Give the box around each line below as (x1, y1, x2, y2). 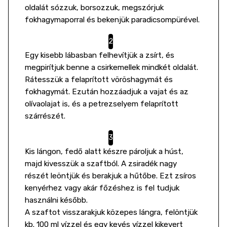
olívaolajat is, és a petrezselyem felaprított (25, 99, 178, 108)
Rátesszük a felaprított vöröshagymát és (25, 75, 173, 84)
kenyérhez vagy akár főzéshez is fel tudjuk (25, 183, 179, 193)
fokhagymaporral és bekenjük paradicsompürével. (25, 15, 200, 24)
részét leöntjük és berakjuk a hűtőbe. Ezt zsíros (25, 171, 196, 180)
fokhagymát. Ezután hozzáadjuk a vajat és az (25, 87, 188, 96)
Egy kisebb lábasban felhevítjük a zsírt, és (25, 51, 174, 60)
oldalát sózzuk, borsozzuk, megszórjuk (25, 3, 164, 12)
